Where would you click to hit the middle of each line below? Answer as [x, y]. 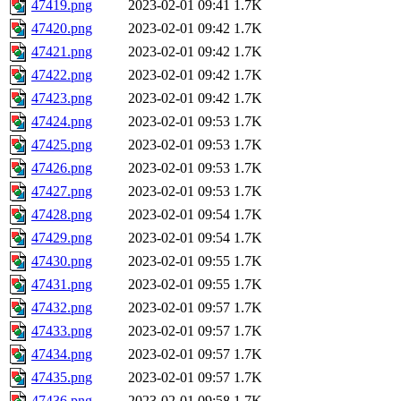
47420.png [62, 29]
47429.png [62, 238]
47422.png [62, 75]
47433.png [62, 331]
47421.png [62, 52]
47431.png [62, 285]
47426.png [62, 168]
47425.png [62, 145]
